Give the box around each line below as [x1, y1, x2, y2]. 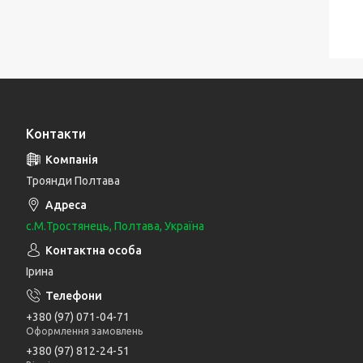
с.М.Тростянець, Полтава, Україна [26, 220, 204, 233]
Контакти [26, 126, 86, 142]
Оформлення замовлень [26, 326, 143, 337]
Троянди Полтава [26, 174, 120, 188]
